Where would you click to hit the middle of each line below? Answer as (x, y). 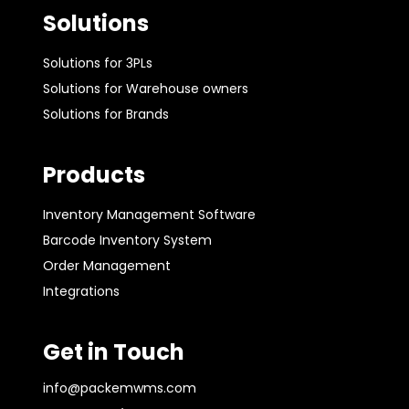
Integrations (81, 292)
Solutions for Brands (105, 114)
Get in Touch (113, 352)
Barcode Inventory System (127, 241)
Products (94, 175)
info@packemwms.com (119, 388)
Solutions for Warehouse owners (145, 88)
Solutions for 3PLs (97, 63)
